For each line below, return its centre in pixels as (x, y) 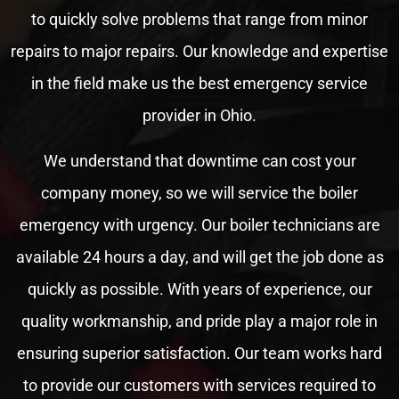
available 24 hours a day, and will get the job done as (199, 256)
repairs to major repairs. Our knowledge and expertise (199, 52)
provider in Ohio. (199, 116)
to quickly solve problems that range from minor (199, 20)
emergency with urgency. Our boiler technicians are (199, 224)
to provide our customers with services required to (199, 385)
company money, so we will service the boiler (199, 192)
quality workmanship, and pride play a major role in (199, 321)
